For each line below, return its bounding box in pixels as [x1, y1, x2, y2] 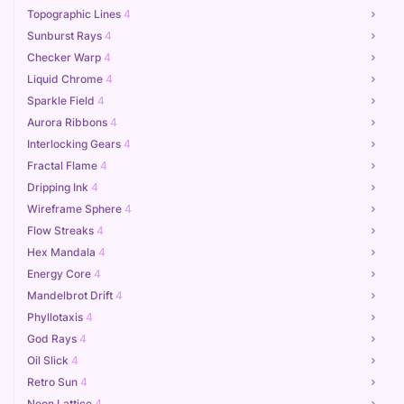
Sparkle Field [27, 94, 97, 107]
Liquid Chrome [27, 72, 106, 86]
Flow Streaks [27, 224, 96, 237]
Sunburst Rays [27, 29, 105, 42]
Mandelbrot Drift [27, 289, 115, 302]
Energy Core [27, 267, 94, 280]
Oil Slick [27, 353, 71, 367]
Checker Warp [27, 50, 104, 64]
